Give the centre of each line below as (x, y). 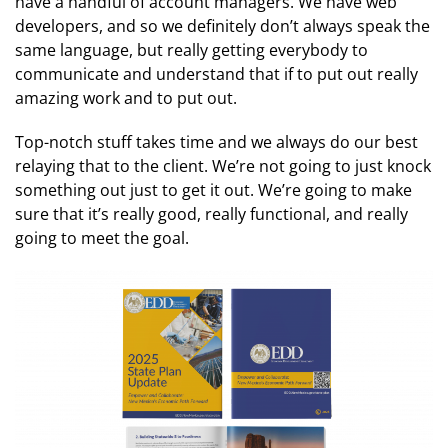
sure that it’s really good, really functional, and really (211, 213)
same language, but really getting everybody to (191, 49)
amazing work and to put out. (126, 97)
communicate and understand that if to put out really (216, 73)
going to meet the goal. (102, 237)
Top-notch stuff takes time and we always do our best (216, 141)
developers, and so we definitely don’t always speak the (222, 25)
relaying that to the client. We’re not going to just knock (223, 165)
